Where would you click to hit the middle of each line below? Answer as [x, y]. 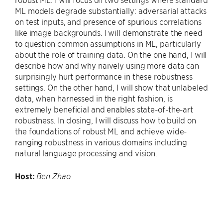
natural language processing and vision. [86, 153]
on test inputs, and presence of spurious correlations [108, 21]
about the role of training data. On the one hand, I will [111, 54]
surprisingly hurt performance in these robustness [104, 76]
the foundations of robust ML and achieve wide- [101, 131]
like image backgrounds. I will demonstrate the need [109, 32]
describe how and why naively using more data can [107, 65]
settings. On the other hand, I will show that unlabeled [111, 87]
